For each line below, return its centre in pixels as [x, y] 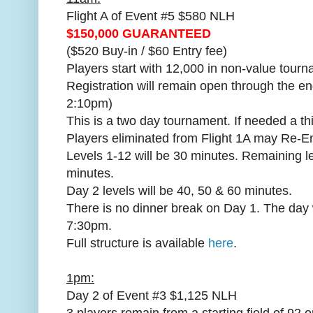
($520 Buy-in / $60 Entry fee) [147, 51]
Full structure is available [137, 243]
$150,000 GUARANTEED [139, 33]
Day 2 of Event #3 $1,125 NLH [152, 295]
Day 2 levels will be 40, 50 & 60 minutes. [179, 190]
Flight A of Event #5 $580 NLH [151, 16]
